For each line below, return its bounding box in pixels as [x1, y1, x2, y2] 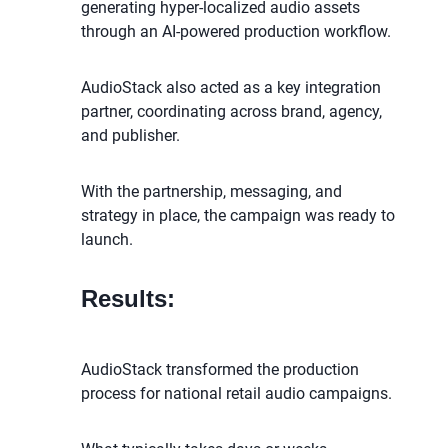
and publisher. [80, 126, 180, 146]
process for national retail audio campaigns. [80, 384, 392, 404]
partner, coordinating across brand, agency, [80, 102, 382, 122]
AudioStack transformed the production [80, 360, 359, 380]
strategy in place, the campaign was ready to [80, 206, 395, 226]
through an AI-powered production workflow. [80, 22, 391, 42]
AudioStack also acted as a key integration [80, 78, 381, 98]
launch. [80, 230, 133, 250]
